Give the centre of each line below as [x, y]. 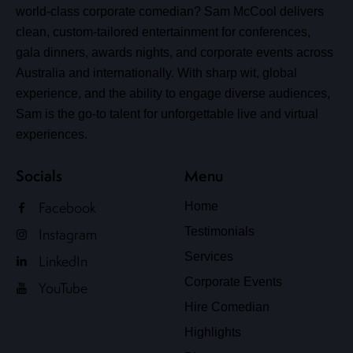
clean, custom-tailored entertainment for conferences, [163, 32]
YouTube [63, 288]
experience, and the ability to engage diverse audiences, [173, 94]
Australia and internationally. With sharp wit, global [156, 73]
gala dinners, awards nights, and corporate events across [175, 53]
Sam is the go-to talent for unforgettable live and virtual [167, 114]
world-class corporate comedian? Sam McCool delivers [170, 12]
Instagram [67, 234]
